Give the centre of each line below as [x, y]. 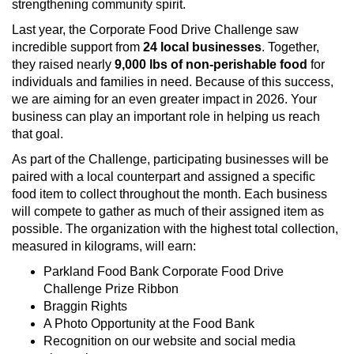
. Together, [290, 47]
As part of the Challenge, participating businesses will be [170, 159]
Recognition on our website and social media [169, 341]
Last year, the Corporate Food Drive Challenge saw [155, 30]
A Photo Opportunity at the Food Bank [149, 324]
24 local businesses [202, 47]
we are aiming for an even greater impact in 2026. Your [164, 99]
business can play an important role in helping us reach [166, 117]
